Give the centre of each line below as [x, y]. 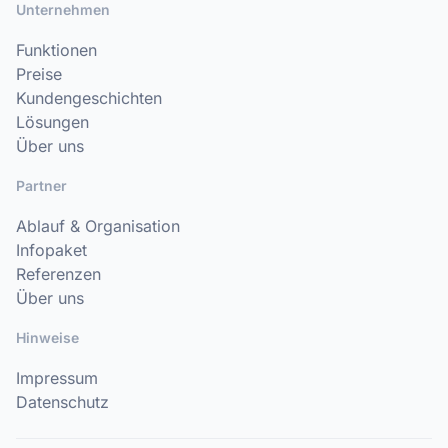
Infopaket [51, 250]
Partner [41, 186]
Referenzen [58, 274]
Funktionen [56, 50]
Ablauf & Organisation [98, 226]
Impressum [57, 378]
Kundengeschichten [89, 98]
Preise [39, 74]
